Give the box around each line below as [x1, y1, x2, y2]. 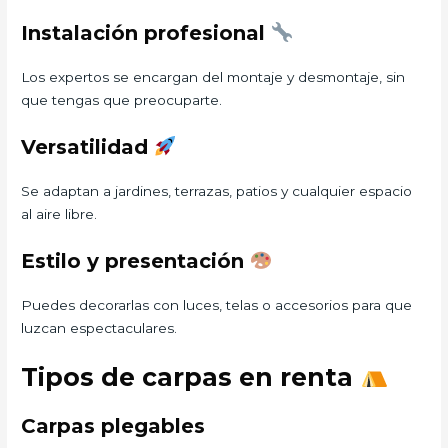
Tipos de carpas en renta [21, 362, 361, 393]
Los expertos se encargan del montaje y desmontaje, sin [21, 68, 406, 85]
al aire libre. [21, 205, 98, 222]
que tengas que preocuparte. [21, 91, 223, 108]
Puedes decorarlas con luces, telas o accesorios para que [21, 296, 413, 313]
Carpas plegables [21, 414, 206, 439]
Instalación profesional [21, 20, 272, 45]
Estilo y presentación [21, 248, 251, 273]
